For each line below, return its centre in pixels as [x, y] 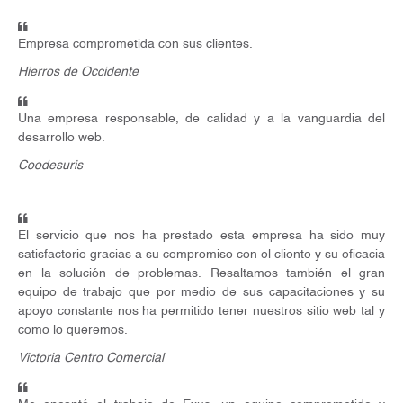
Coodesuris [50, 165]
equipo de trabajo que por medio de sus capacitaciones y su [201, 292]
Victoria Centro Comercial [91, 358]
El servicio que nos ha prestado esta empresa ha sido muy [201, 235]
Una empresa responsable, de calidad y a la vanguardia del [201, 118]
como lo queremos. [73, 330]
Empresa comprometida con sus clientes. [135, 44]
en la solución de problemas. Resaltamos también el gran [201, 273]
